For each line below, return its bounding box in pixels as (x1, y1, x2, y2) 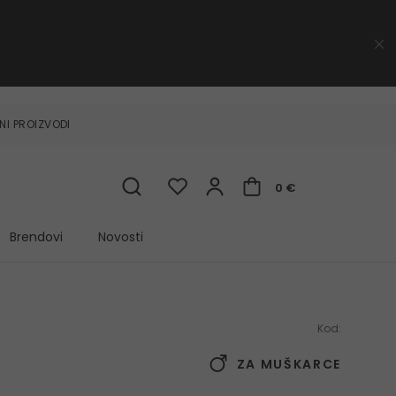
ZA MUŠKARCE (232, 355, 341, 374)
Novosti (98, 228, 143, 247)
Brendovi (10, 228, 63, 247)
